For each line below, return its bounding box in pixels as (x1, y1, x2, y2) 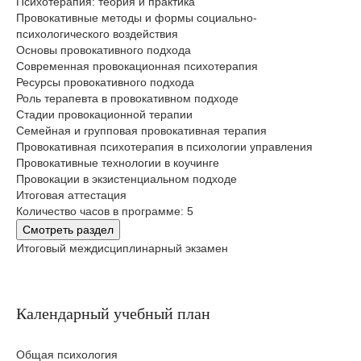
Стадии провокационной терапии (16, 108, 193, 122)
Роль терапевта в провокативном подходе (16, 92, 239, 106)
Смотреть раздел (23, 223, 114, 237)
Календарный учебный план (16, 305, 210, 323)
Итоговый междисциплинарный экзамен (16, 242, 228, 255)
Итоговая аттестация (16, 189, 127, 202)
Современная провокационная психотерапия (16, 60, 258, 73)
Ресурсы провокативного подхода (16, 76, 194, 89)
